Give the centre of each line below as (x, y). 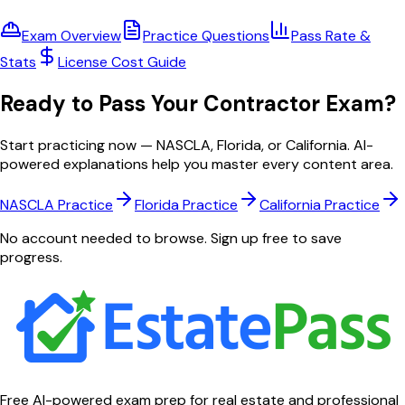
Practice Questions (206, 36)
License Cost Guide (122, 62)
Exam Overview (71, 36)
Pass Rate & (331, 36)
